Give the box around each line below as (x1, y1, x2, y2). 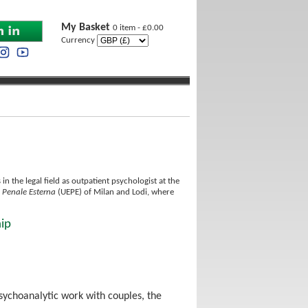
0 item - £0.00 (113, 23, 164, 32)
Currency (61, 36, 97, 45)
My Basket (61, 22, 113, 33)
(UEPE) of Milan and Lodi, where (56, 188, 174, 197)
